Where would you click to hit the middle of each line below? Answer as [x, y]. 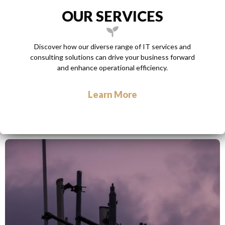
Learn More [113, 94]
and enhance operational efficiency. [113, 68]
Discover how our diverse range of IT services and [113, 46]
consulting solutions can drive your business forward [113, 57]
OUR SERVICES [113, 16]
